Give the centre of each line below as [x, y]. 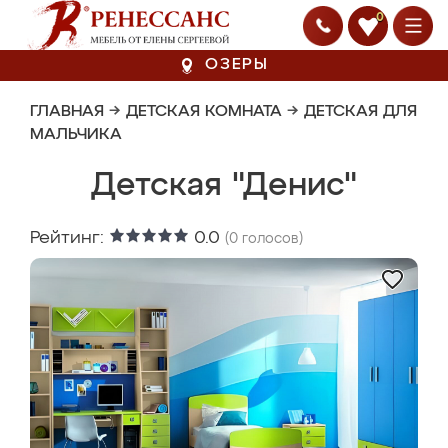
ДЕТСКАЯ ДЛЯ [360, 112]
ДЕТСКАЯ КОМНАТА [204, 112]
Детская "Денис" [224, 186]
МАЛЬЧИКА [76, 135]
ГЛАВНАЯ [67, 112]
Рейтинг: [69, 238]
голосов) [270, 239]
